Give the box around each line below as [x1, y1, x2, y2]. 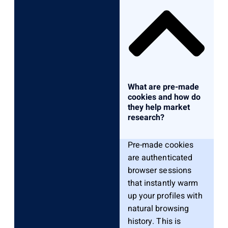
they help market [127, 101, 190, 114]
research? [127, 111, 164, 124]
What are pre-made [127, 81, 199, 94]
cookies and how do [127, 91, 201, 104]
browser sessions [127, 164, 192, 177]
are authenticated [127, 152, 193, 164]
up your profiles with [127, 190, 203, 203]
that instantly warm [127, 177, 198, 190]
